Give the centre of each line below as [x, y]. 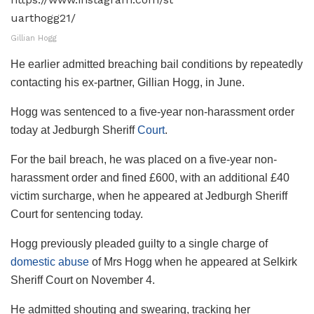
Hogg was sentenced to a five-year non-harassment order [152, 111]
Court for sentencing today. [77, 214]
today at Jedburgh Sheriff [74, 130]
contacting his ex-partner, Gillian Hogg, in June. [128, 82]
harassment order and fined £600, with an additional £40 [150, 177]
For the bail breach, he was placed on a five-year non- [144, 159]
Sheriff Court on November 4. [83, 280]
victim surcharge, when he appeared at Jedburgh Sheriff [149, 196]
